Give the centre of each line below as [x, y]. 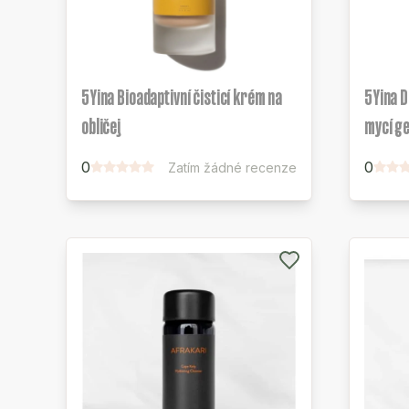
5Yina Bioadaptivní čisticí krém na [182, 97]
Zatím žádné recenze [232, 168]
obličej [101, 126]
